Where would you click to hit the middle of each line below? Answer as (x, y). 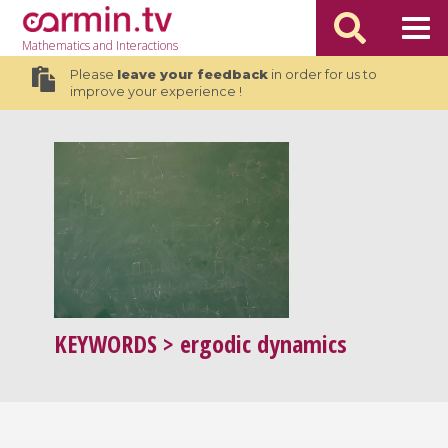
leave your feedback (192, 74)
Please (93, 74)
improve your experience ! (155, 91)
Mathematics (56, 45)
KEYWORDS (106, 344)
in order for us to (322, 74)
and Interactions (134, 45)
